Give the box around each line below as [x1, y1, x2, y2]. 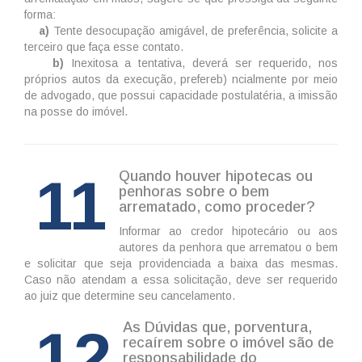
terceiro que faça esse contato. [24, 40, 183, 54]
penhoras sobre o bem [119, 183, 269, 200]
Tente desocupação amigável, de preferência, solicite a [53, 24, 339, 38]
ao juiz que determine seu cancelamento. [24, 289, 235, 303]
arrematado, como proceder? [119, 199, 315, 216]
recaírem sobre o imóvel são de [123, 335, 334, 351]
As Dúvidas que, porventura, [123, 319, 312, 336]
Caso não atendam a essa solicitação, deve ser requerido [24, 273, 338, 287]
